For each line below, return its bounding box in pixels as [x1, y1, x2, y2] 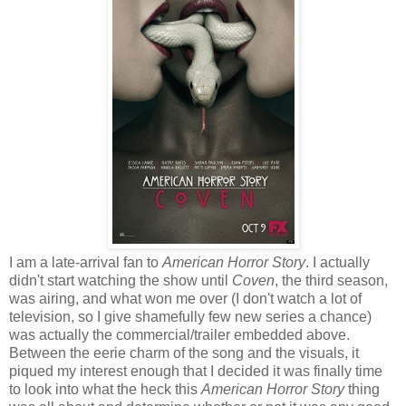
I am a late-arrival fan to [9, 254, 162, 270]
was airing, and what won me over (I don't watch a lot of [9, 290, 362, 306]
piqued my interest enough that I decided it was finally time [9, 362, 382, 379]
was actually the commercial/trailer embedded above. [9, 326, 350, 343]
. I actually [305, 254, 370, 270]
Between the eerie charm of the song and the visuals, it [9, 344, 359, 361]
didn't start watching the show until [9, 272, 232, 288]
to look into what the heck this [9, 381, 201, 397]
